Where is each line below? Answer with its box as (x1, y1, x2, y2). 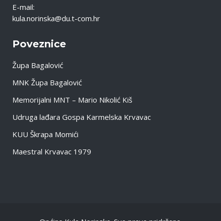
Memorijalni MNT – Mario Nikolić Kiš (12, 95, 132, 105)
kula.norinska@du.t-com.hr (12, 13, 100, 24)
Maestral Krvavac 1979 (12, 147, 91, 157)
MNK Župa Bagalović (12, 77, 82, 88)
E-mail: (12, 2, 35, 12)
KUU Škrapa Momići (12, 129, 78, 140)
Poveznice (12, 38, 66, 50)
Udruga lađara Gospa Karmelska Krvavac (12, 112, 151, 122)
